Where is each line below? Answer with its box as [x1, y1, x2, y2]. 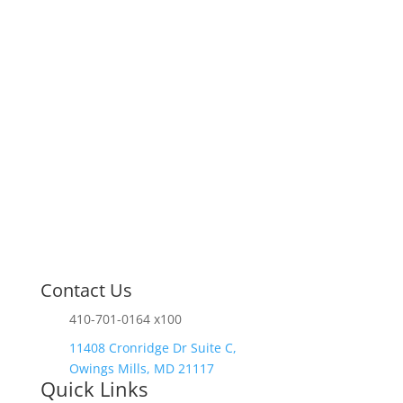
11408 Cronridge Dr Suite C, [68, 338, 237, 356]
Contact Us [40, 277, 132, 302]
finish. [58, 7, 95, 25]
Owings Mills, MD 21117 [68, 359, 214, 377]
